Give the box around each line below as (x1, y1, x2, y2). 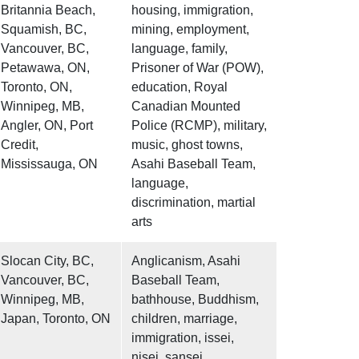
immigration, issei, (131, 331, 234, 345)
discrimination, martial (131, 196, 256, 210)
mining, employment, (131, 22, 249, 37)
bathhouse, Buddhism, (131, 292, 259, 307)
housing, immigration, (131, 3, 253, 18)
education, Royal (131, 80, 228, 95)
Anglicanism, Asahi (131, 254, 240, 268)
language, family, (131, 42, 228, 56)
